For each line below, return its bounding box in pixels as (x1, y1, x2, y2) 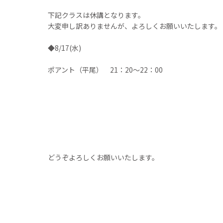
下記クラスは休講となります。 (48, 9, 145, 20)
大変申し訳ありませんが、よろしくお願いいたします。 (48, 20, 222, 31)
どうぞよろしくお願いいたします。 (48, 152, 159, 162)
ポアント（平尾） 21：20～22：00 (48, 64, 163, 75)
